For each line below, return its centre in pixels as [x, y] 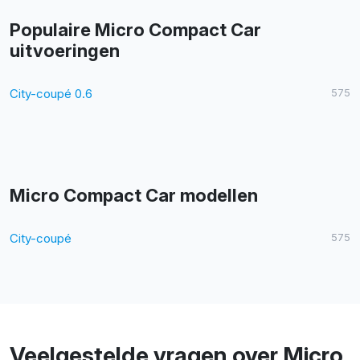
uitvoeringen [65, 51]
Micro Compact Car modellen [134, 196]
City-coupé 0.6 [51, 94]
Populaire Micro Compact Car [135, 30]
